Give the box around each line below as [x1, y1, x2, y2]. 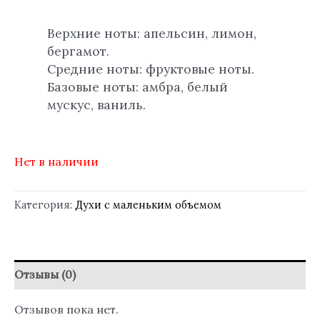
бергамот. [47, 42, 110, 59]
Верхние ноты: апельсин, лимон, [47, 24, 257, 41]
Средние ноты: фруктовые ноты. [47, 60, 255, 77]
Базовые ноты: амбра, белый [47, 78, 229, 95]
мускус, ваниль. [47, 96, 146, 113]
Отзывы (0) [14, 267, 76, 282]
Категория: [14, 199, 75, 212]
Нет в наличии [14, 154, 99, 169]
